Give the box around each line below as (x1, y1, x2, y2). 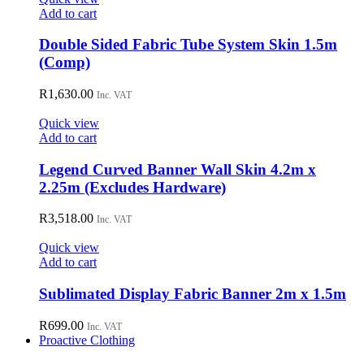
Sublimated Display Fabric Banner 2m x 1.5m (39, 285, 346, 303)
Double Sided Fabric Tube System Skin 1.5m (39, 36, 337, 54)
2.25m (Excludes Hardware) (39, 178, 226, 196)
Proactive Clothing (39, 332, 135, 347)
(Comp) (39, 54, 90, 71)
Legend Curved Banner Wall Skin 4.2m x (39, 160, 316, 178)
